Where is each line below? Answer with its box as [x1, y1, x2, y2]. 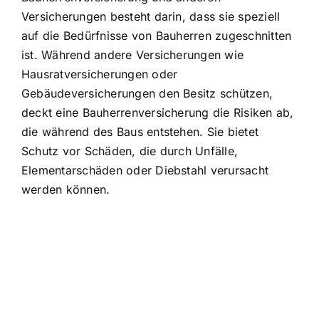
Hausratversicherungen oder [21, 66, 178, 81]
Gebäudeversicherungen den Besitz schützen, [21, 85, 273, 100]
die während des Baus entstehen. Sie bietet [21, 124, 259, 139]
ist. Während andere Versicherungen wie [21, 47, 244, 62]
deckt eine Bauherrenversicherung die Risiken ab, [21, 105, 294, 120]
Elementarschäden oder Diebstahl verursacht [21, 162, 269, 177]
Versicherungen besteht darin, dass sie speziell [21, 9, 281, 23]
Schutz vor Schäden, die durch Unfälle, [21, 143, 239, 158]
